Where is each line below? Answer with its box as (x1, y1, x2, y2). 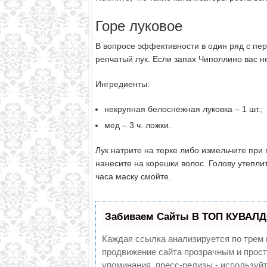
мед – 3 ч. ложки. (104, 120, 171, 130)
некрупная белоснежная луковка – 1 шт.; (104, 104, 263, 114)
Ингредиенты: (95, 79, 150, 89)
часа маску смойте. (95, 171, 171, 181)
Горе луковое (95, 17, 182, 34)
